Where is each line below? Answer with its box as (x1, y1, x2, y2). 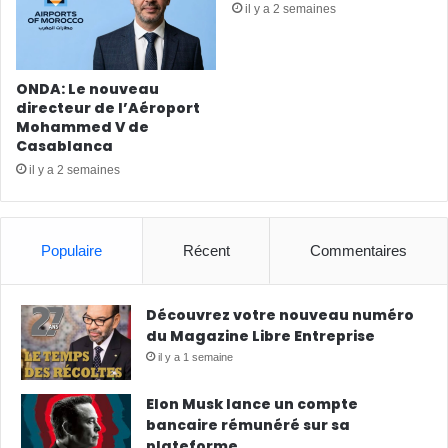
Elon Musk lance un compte (146, 394, 358, 415)
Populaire (40, 242, 102, 260)
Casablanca (16, 136, 113, 157)
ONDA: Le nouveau (16, 79, 159, 100)
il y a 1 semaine (158, 351, 233, 364)
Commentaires (310, 242, 408, 260)
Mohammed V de (16, 117, 149, 138)
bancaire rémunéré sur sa (146, 415, 350, 436)
